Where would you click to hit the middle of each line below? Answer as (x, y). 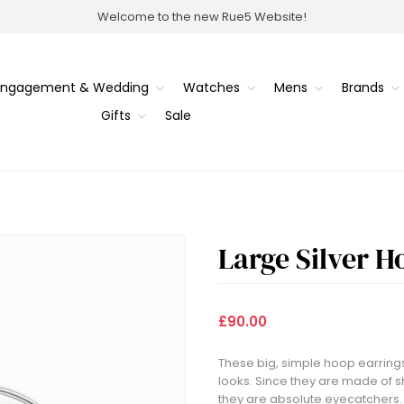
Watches (211, 88)
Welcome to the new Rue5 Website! (202, 16)
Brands (363, 88)
